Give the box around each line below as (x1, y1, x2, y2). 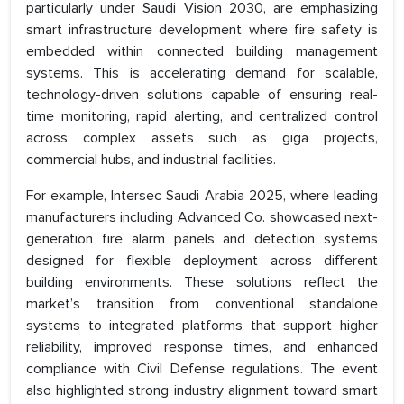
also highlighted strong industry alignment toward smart (26, 381, 378, 400)
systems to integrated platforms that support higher (26, 317, 378, 335)
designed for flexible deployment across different (26, 252, 378, 271)
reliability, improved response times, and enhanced (26, 338, 378, 357)
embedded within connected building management (26, 42, 378, 61)
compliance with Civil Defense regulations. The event (26, 360, 378, 379)
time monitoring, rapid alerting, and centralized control (26, 107, 378, 126)
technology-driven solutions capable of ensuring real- (26, 86, 378, 105)
